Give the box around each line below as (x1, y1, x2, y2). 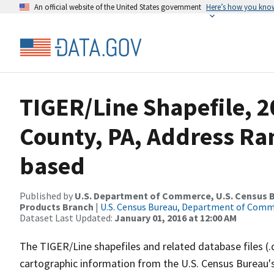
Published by (20, 190, 75, 202)
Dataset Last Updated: (20, 212, 114, 224)
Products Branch (20, 201, 94, 213)
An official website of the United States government (34, 2, 201, 12)
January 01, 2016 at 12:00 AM (114, 212, 237, 224)
